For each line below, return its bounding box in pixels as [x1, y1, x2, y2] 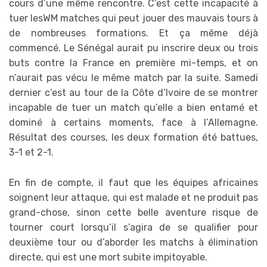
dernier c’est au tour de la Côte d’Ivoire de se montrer [9, 87, 258, 99]
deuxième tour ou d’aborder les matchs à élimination [9, 236, 258, 248]
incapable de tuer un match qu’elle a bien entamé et [9, 102, 258, 114]
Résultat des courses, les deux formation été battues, [9, 132, 258, 144]
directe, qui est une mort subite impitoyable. [9, 251, 207, 263]
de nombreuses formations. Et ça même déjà [9, 27, 258, 39]
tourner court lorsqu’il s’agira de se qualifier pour [9, 221, 258, 233]
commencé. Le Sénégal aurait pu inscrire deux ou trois [9, 42, 258, 54]
